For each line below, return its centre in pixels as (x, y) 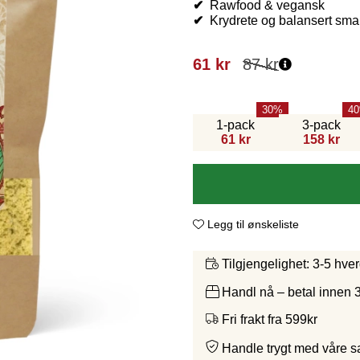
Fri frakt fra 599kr (270, 319)
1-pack (236, 125)
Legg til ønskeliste (253, 225)
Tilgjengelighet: (266, 264)
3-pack (321, 125)
